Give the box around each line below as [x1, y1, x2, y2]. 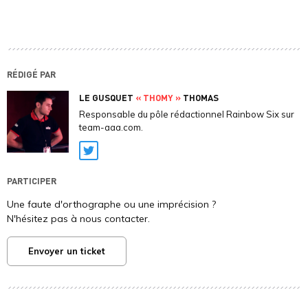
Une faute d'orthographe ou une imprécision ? [7, 198, 216, 211]
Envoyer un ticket [28, 245, 105, 257]
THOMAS [181, 91, 219, 104]
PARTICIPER [7, 175, 56, 187]
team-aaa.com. [79, 122, 143, 133]
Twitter [88, 151, 130, 166]
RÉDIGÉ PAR [7, 68, 56, 80]
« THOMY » [135, 91, 181, 104]
